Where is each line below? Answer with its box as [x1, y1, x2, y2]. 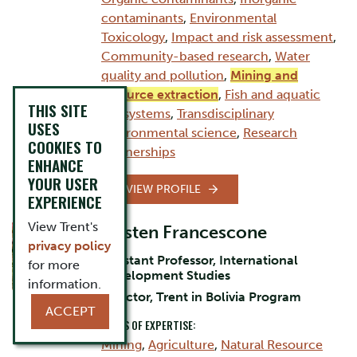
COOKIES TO [28, 135, 102, 159]
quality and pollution [101, 68, 224, 84]
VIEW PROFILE [125, 182, 201, 197]
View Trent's [28, 219, 98, 234]
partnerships [101, 144, 175, 160]
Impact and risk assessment [171, 29, 333, 45]
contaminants [101, 10, 183, 26]
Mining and [230, 68, 298, 84]
